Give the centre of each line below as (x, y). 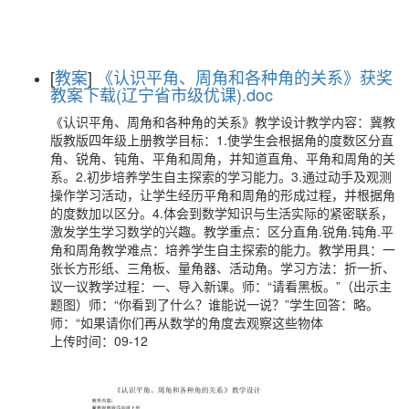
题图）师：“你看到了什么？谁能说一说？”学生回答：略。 (215, 304)
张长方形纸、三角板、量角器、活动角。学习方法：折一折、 (223, 268)
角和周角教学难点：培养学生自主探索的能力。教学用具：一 (223, 250)
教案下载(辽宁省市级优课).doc (162, 94)
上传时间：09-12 (99, 341)
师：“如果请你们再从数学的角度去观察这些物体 (187, 323)
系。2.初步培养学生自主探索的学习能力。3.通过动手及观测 (221, 177)
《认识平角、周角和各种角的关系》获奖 (245, 77)
